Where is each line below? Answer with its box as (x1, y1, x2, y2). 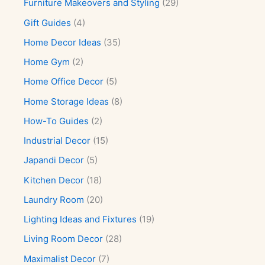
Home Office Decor (24, 76, 104, 88)
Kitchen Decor (24, 174, 84, 186)
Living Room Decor (24, 233, 103, 245)
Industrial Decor (24, 135, 91, 146)
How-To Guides (24, 115, 89, 127)
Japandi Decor (24, 154, 84, 166)
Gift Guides (24, 17, 71, 28)
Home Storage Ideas (24, 95, 109, 107)
